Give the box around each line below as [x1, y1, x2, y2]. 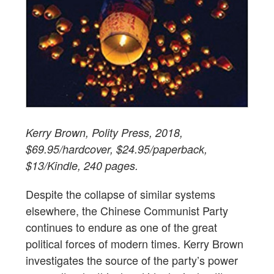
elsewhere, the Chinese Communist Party [26, 202, 228, 218]
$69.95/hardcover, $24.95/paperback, [26, 141, 207, 157]
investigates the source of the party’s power [26, 251, 238, 268]
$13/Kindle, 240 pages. [26, 157, 138, 173]
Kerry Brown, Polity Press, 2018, [26, 124, 183, 140]
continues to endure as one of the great [26, 218, 217, 235]
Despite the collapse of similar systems [26, 185, 215, 202]
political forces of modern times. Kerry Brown [26, 235, 243, 251]
